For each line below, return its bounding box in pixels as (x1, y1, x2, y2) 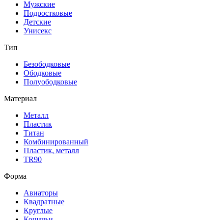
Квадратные (24, 197, 64, 206)
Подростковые (24, 9, 72, 17)
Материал (4, 94, 37, 103)
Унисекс (24, 27, 52, 35)
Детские (24, 18, 51, 26)
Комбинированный (24, 137, 88, 146)
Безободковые (24, 60, 70, 68)
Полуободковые (24, 78, 77, 86)
